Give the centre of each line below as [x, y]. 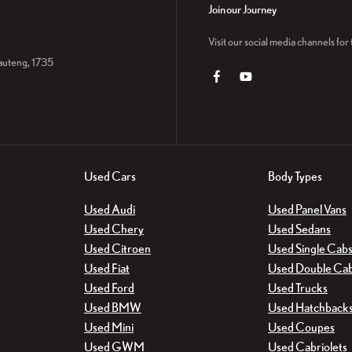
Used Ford [109, 288]
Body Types [295, 176]
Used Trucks [298, 288]
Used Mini [109, 327]
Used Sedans [299, 229]
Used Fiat [107, 268]
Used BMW [113, 308]
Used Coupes [301, 327]
